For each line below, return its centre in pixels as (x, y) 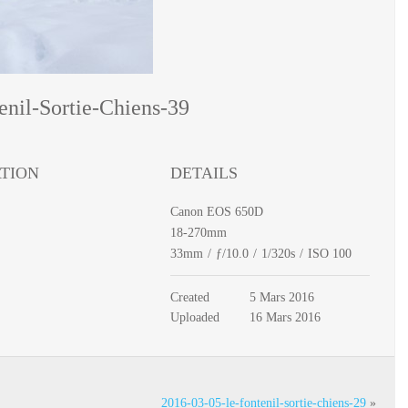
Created (189, 296)
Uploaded (194, 316)
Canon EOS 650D (216, 211)
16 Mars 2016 (286, 316)
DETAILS (204, 173)
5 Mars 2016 (282, 296)
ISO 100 (329, 253)
